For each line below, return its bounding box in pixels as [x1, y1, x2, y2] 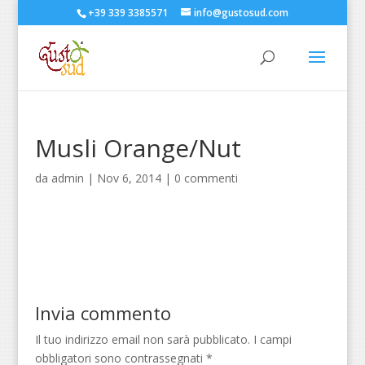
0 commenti [174, 170, 238, 186]
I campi [249, 332, 292, 347]
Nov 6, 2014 [96, 170, 161, 186]
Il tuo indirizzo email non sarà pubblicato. [34, 332, 250, 347]
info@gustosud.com [193, 6, 288, 20]
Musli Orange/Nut [34, 131, 241, 165]
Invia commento [34, 301, 171, 325]
